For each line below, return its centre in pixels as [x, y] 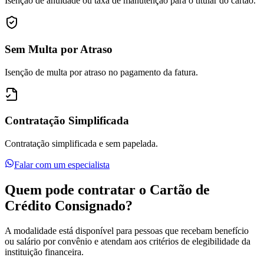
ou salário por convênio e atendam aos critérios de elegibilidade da [128, 241]
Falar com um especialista [62, 165]
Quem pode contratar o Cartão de [107, 190]
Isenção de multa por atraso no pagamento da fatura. [101, 72]
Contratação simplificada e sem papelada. [81, 144]
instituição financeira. [44, 252]
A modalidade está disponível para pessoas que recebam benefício [127, 230]
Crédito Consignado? [69, 206]
